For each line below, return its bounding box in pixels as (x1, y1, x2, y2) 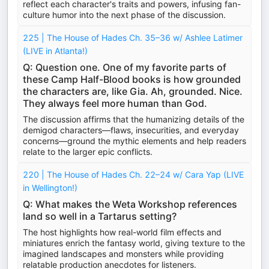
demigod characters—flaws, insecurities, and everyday (23, 125, 239, 135)
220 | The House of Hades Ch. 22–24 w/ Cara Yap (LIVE (23, 169, 244, 180)
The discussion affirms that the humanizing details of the (23, 114, 244, 124)
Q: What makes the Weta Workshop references (23, 198, 237, 210)
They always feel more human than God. (23, 97, 207, 109)
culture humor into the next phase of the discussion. (23, 10, 226, 20)
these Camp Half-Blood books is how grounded (23, 73, 241, 85)
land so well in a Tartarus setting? (23, 210, 177, 222)
